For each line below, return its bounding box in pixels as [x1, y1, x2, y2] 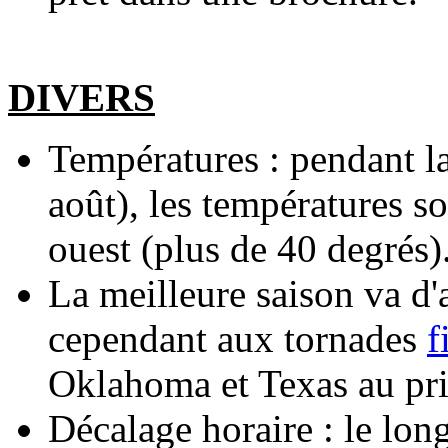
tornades [284, 317, 417, 360]
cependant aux [48, 317, 284, 360]
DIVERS [8, 76, 155, 119]
